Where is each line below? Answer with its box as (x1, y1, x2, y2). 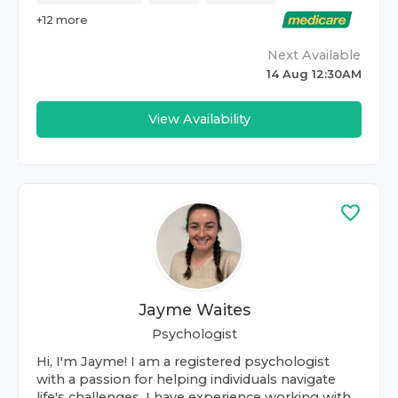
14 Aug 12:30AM (267, 68, 362, 81)
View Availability (147, 111, 251, 127)
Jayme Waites (139, 300, 251, 319)
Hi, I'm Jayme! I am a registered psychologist (36, 354, 330, 370)
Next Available (267, 47, 361, 63)
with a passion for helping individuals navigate (36, 371, 336, 387)
